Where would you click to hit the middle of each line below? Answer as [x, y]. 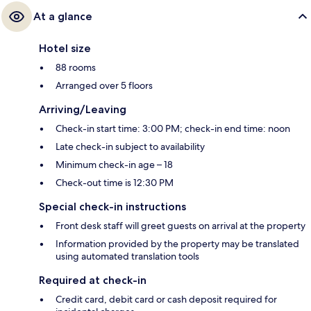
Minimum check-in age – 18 [114, 165]
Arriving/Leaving [83, 110]
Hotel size [65, 49]
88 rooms [76, 68]
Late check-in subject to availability [130, 147]
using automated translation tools [127, 257]
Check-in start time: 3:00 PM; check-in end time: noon [173, 129]
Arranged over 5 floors [104, 86]
